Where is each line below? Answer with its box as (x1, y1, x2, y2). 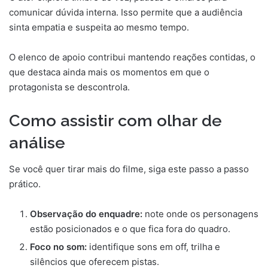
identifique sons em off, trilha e (87, 241, 220, 253)
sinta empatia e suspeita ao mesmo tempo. (9, 21, 189, 33)
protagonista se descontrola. (9, 81, 130, 93)
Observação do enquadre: (30, 208, 142, 220)
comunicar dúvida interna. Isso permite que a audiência (9, 6, 242, 18)
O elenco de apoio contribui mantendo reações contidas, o (9, 51, 255, 63)
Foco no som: (30, 241, 87, 253)
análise (9, 133, 65, 152)
